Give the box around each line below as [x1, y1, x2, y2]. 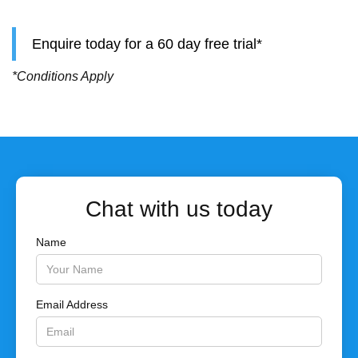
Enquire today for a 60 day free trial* [32, 36, 262, 53]
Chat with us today [86, 197, 272, 222]
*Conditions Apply [12, 70, 113, 84]
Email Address [36, 298, 108, 312]
